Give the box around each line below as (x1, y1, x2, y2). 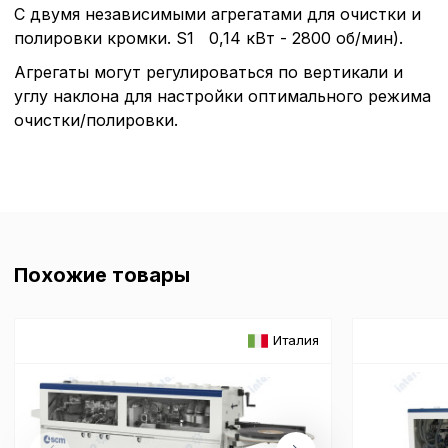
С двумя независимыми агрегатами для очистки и (14, 3, 421, 24)
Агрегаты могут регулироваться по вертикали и (14, 61, 403, 82)
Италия (273, 332, 320, 349)
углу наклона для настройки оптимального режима (14, 85, 431, 106)
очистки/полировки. (14, 109, 178, 130)
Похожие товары (14, 262, 190, 287)
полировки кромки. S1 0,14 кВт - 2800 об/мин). (14, 27, 403, 48)
